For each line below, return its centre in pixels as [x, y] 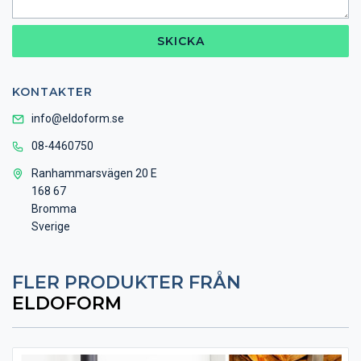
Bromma [54, 208]
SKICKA [180, 41]
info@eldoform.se [78, 118]
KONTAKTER [52, 91]
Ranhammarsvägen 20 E [94, 173]
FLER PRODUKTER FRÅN [127, 282]
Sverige [51, 226]
